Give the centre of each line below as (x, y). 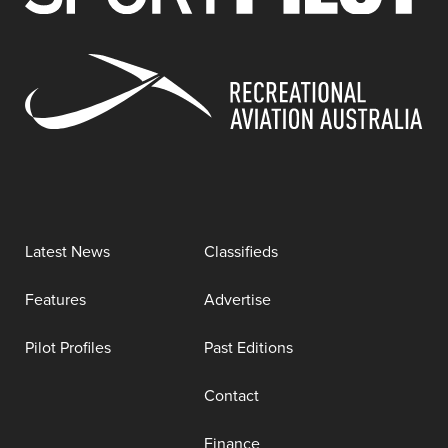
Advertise (237, 300)
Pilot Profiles (68, 348)
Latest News (67, 252)
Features (55, 300)
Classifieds (241, 252)
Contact (231, 396)
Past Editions (248, 348)
